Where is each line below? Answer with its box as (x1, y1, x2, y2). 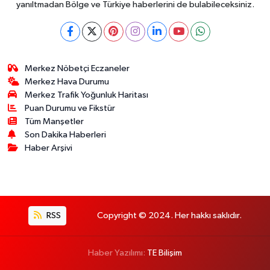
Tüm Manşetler (25, 116, 84, 126)
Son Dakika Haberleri (25, 130, 107, 139)
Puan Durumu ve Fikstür (25, 103, 116, 113)
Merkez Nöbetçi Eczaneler (25, 63, 130, 73)
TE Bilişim (147, 248, 182, 258)
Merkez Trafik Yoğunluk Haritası (25, 90, 149, 99)
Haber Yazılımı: (88, 248, 147, 258)
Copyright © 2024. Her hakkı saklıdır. (97, 211, 242, 221)
